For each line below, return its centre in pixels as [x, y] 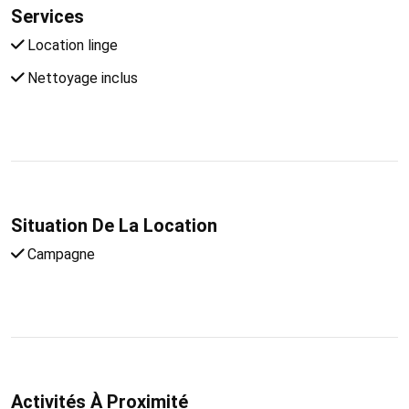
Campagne [59, 254]
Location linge [71, 45]
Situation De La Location [114, 225]
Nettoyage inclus [81, 78]
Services [47, 16]
